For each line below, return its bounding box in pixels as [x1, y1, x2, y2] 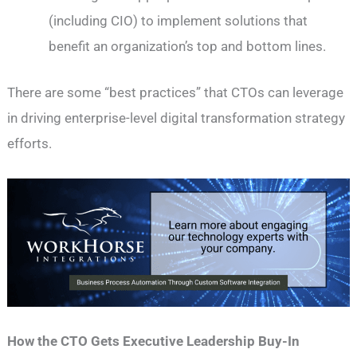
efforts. [7, 135, 53, 152]
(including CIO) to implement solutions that [49, 13, 308, 29]
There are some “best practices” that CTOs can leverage [7, 84, 344, 101]
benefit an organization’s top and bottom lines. [49, 38, 327, 55]
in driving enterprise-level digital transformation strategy [7, 110, 346, 127]
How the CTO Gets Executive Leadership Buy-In [7, 333, 300, 350]
